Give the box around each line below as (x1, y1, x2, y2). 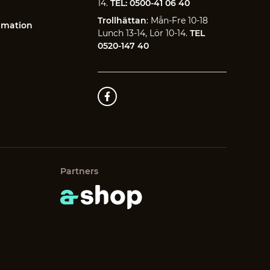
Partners (60, 166, 98, 177)
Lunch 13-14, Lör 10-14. (97, 28, 187, 39)
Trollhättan (97, 15, 146, 27)
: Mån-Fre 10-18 (146, 15, 208, 27)
